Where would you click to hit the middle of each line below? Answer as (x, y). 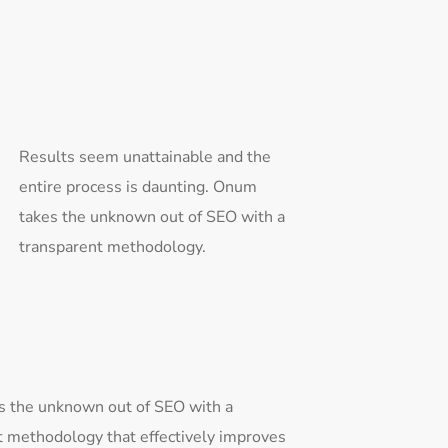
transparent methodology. (112, 247)
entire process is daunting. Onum (138, 187)
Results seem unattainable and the (145, 157)
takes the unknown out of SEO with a (152, 217)
